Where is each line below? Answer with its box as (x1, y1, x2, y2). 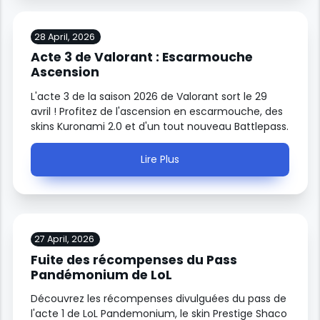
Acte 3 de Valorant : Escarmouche (31, 49, 254, 66)
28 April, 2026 (34, 30, 95, 43)
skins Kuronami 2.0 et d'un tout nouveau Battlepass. (31, 119, 289, 134)
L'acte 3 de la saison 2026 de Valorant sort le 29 (31, 89, 268, 104)
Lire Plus (141, 151, 179, 166)
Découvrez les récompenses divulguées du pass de (31, 291, 287, 306)
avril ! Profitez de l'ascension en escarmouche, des (31, 104, 284, 119)
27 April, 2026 (34, 233, 94, 246)
